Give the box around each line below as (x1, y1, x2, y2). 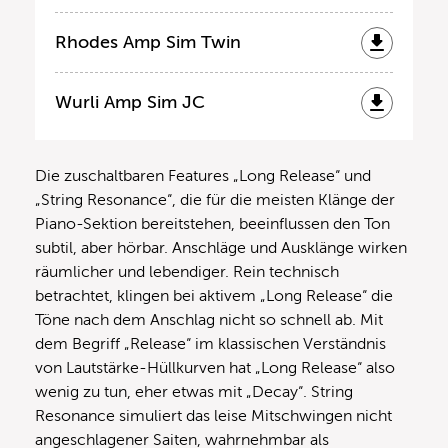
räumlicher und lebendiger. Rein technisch (35, 263, 339, 282)
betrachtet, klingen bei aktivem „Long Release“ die (35, 287, 393, 306)
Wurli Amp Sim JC (55, 92, 205, 113)
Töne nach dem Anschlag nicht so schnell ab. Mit (35, 311, 383, 330)
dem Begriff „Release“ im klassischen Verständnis (35, 335, 386, 354)
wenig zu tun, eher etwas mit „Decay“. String (35, 383, 353, 402)
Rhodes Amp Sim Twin (55, 32, 241, 53)
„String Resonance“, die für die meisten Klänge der (35, 191, 395, 210)
